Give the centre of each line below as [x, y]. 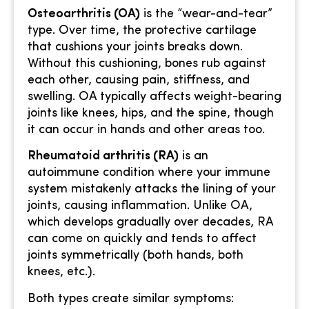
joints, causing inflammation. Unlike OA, [140, 206]
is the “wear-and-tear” [206, 14]
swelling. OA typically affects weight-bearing [154, 97]
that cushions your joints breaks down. [135, 47]
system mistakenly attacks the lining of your [152, 190]
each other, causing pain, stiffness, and [139, 80]
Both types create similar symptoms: [131, 299]
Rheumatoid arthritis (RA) [103, 157]
